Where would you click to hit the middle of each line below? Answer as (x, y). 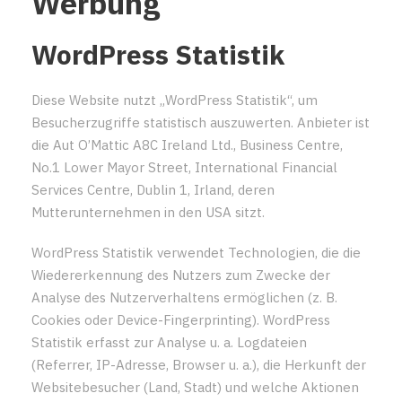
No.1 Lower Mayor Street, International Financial (184, 167)
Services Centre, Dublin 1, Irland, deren (153, 189)
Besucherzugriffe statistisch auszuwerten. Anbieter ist (201, 122)
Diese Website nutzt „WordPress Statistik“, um (175, 100)
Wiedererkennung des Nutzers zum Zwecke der (181, 275)
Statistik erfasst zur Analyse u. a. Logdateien (169, 342)
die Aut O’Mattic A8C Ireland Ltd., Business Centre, (187, 144)
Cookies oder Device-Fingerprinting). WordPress (181, 319)
